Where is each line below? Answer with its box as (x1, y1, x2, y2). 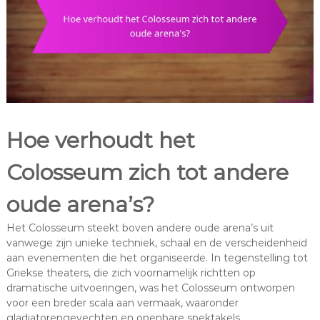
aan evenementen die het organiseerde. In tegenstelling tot (6, 251, 308, 265)
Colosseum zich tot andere (6, 159, 289, 186)
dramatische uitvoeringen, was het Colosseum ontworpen (6, 281, 295, 295)
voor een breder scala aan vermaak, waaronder (6, 296, 239, 310)
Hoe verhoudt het (6, 127, 195, 154)
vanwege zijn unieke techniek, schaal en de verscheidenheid (6, 236, 307, 250)
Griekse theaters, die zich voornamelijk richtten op (6, 266, 256, 280)
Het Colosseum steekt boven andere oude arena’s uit (6, 221, 274, 235)
